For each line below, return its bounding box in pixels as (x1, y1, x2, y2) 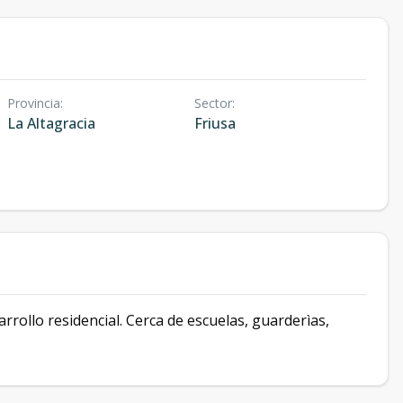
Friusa (193, 113, 236, 133)
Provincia (7, 94, 60, 112)
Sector (193, 94, 232, 112)
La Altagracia (7, 113, 95, 133)
